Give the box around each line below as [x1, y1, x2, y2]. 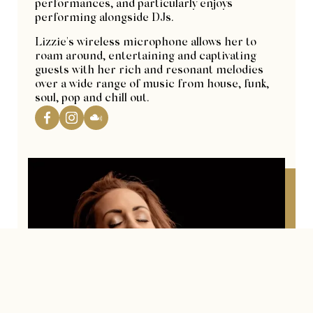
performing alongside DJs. [35, 13, 173, 23]
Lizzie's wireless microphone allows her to [35, 37, 256, 48]
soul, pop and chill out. [35, 93, 149, 103]
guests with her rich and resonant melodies [35, 65, 263, 75]
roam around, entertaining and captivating [35, 51, 256, 61]
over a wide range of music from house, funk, [35, 79, 269, 89]
